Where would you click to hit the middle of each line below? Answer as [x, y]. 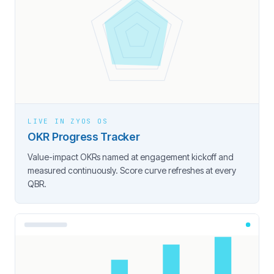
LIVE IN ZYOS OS [68, 121]
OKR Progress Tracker [84, 137]
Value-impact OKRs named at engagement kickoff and [131, 157]
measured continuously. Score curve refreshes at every [132, 170]
